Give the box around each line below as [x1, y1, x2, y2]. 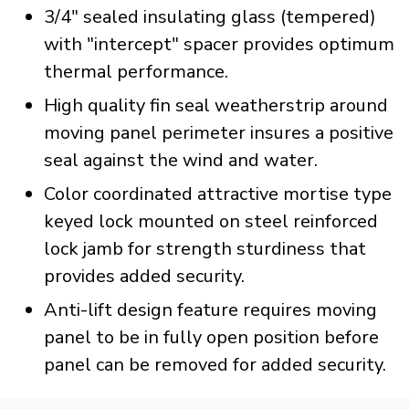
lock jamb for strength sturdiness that [43, 236, 366, 262]
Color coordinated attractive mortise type [43, 182, 392, 207]
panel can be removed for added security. [43, 352, 386, 378]
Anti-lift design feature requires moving [43, 298, 377, 323]
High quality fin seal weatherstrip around [43, 93, 388, 119]
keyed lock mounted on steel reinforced [43, 209, 378, 235]
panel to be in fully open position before [43, 325, 379, 351]
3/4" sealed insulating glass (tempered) [43, 5, 376, 30]
